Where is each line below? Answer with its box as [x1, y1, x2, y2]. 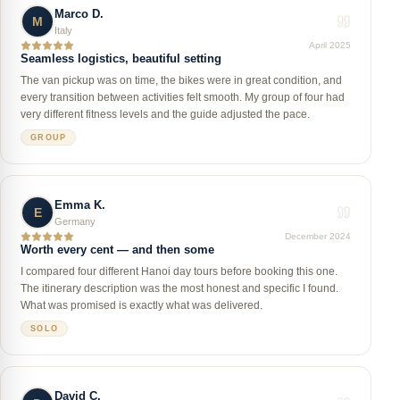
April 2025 [309, 40, 351, 50]
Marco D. [54, 7, 104, 21]
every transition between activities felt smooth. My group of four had [21, 91, 345, 104]
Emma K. [54, 198, 105, 212]
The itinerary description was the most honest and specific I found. [21, 282, 338, 295]
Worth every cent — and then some [21, 244, 214, 256]
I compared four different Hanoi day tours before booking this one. [21, 265, 337, 278]
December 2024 [285, 231, 351, 241]
